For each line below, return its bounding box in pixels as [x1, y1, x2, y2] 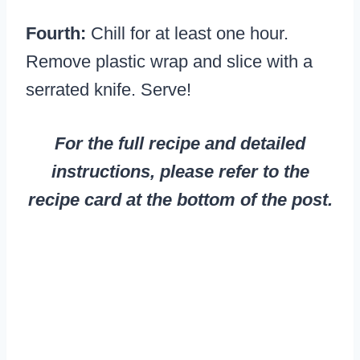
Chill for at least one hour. [91, 23, 288, 44]
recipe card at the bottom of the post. [27, 190, 333, 211]
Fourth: [26, 23, 91, 44]
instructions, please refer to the [51, 162, 309, 182]
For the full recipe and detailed [55, 133, 305, 154]
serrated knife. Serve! [26, 80, 191, 100]
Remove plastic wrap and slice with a [26, 51, 313, 72]
